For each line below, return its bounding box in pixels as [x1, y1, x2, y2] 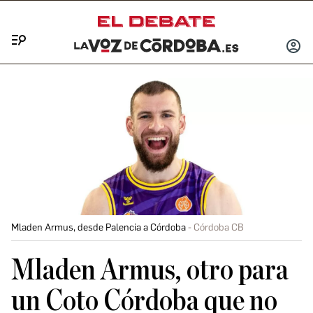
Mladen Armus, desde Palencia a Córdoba [11, 221, 186, 233]
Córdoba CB [194, 221, 244, 233]
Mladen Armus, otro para [11, 256, 289, 285]
